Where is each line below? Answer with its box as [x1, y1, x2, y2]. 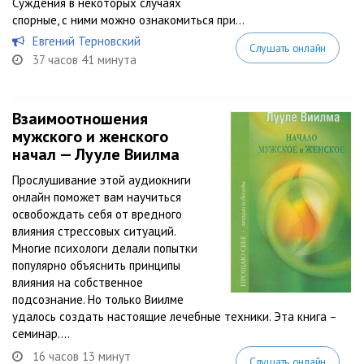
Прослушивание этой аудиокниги [12, 172, 191, 188]
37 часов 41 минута [32, 52, 136, 67]
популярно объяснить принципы [12, 258, 180, 273]
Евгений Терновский [32, 33, 141, 49]
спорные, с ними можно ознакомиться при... [12, 12, 245, 28]
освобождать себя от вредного [12, 206, 182, 222]
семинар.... [12, 326, 70, 341]
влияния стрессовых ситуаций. [12, 223, 175, 239]
